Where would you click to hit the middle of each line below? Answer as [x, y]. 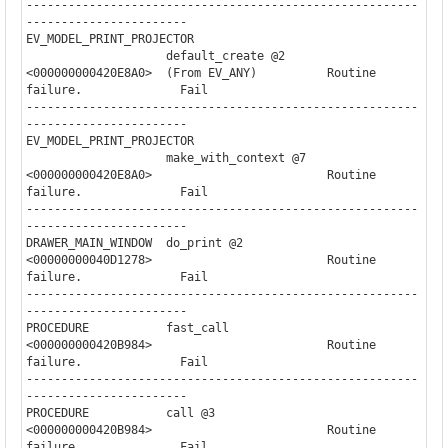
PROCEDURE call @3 [120, 412]
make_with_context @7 [95, 157]
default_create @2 [95, 55]
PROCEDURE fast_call [127, 327]
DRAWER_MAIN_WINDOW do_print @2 [134, 242]
